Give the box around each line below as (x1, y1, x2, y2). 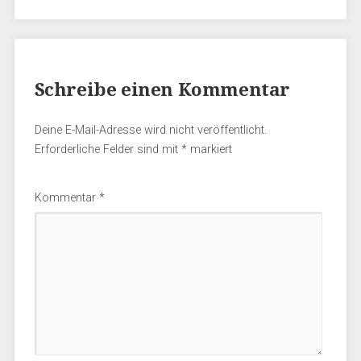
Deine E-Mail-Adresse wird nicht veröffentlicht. (34, 122, 267, 137)
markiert (186, 142, 232, 156)
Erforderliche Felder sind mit (34, 142, 181, 156)
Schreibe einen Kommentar (34, 78, 291, 100)
